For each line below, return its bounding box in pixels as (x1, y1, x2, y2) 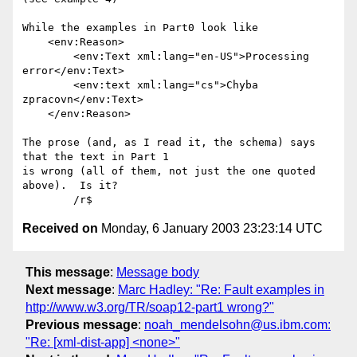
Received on (22, 222, 98, 236)
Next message (25, 282, 112, 296)
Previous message (25, 317, 138, 331)
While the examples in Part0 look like (22, 22, 258, 34)
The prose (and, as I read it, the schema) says (22, 136, 316, 149)
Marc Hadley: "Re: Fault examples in (118, 282, 324, 296)
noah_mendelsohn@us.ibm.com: (144, 317, 331, 331)
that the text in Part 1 (22, 151, 169, 163)
